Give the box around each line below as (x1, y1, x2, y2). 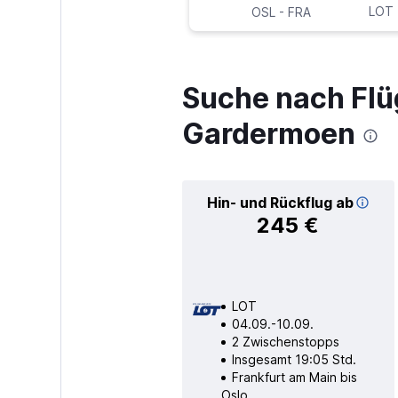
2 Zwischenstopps (231, 333, 339, 349)
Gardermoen (181, 115, 355, 151)
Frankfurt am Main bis (231, 369, 357, 385)
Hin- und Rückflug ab (206, 193, 354, 211)
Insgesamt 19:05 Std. (231, 351, 356, 367)
